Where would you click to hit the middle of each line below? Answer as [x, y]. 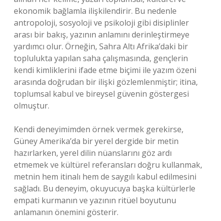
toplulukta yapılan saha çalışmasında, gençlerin [101, 58]
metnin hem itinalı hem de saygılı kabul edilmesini [105, 177]
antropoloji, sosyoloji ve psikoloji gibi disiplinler [101, 23]
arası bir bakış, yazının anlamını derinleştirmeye [102, 35]
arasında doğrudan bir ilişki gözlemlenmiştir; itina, [106, 82]
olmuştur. [32, 106]
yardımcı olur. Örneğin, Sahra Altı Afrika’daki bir [101, 46]
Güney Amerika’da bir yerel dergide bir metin [96, 141]
